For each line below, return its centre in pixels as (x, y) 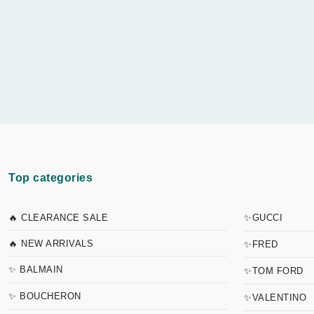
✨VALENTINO (275, 298)
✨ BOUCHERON (45, 296)
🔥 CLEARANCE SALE (58, 218)
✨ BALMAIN (36, 269)
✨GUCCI (263, 218)
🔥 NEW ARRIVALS (51, 244)
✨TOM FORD (274, 271)
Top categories (50, 178)
